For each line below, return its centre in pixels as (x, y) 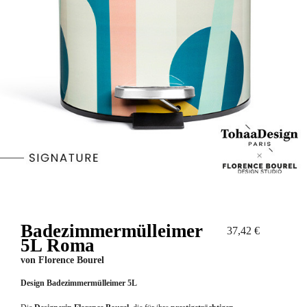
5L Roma (58, 245)
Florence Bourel (71, 260)
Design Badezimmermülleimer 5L (79, 283)
